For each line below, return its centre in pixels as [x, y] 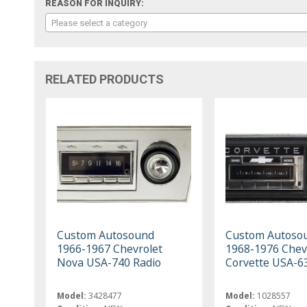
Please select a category [100, 23]
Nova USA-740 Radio [109, 262]
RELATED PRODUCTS [105, 79]
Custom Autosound [106, 235]
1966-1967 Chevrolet [110, 248]
